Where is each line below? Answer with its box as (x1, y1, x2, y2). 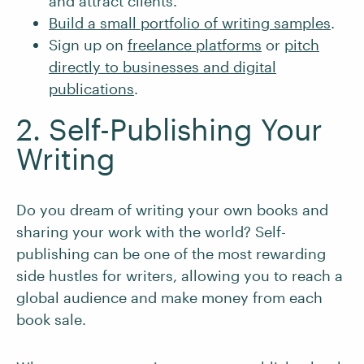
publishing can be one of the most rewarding (16, 245, 326, 262)
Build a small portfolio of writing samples (49, 14, 331, 32)
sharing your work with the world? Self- (16, 223, 286, 240)
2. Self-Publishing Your (16, 112, 323, 146)
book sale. (16, 310, 86, 328)
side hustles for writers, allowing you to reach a (16, 266, 343, 284)
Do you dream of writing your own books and (16, 201, 328, 219)
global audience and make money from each (16, 288, 323, 306)
